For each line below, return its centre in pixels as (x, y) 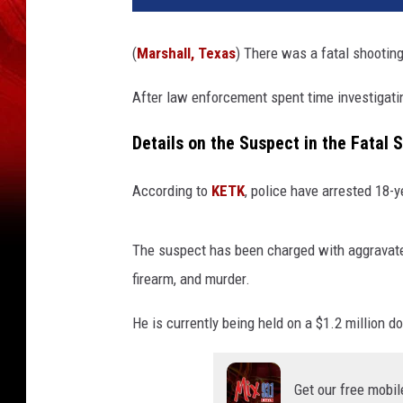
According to (172, 190)
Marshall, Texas (186, 54)
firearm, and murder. (191, 278)
